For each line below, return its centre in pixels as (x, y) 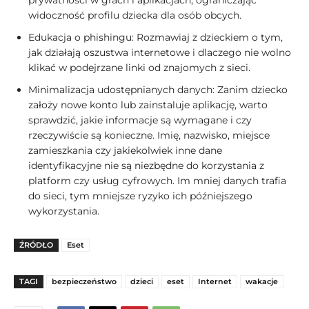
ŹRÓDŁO (36, 245)
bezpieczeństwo (84, 282)
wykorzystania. (64, 211)
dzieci (142, 282)
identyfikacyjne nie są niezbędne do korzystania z (146, 166)
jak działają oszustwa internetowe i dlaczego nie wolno (160, 53)
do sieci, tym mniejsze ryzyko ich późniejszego (140, 196)
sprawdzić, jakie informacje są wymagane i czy (140, 120)
